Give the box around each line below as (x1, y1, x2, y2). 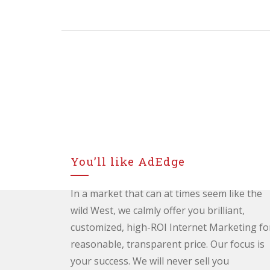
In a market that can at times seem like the (71, 187, 262, 201)
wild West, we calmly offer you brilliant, (71, 204, 245, 218)
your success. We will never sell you (71, 254, 229, 268)
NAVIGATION (61, 4, 184, 30)
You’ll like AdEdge (71, 154, 185, 169)
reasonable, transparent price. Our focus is (71, 237, 265, 251)
